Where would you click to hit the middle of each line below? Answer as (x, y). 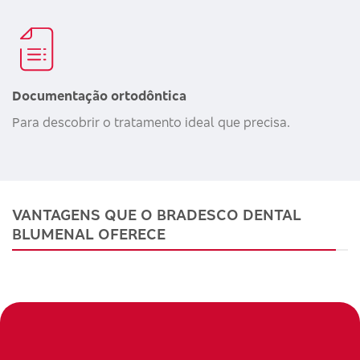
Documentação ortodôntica (99, 95)
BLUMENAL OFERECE (89, 233)
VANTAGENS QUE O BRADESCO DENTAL (157, 214)
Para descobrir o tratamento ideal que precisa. (151, 122)
